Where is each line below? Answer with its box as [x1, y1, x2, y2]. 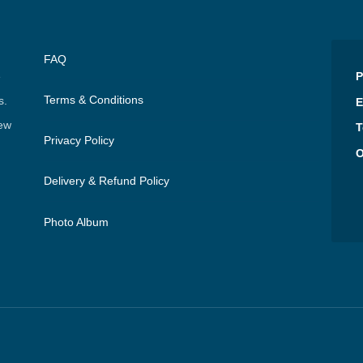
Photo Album [44, 215, 109, 228]
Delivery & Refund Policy [44, 174, 169, 187]
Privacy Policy [44, 134, 114, 147]
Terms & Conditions [44, 93, 143, 106]
